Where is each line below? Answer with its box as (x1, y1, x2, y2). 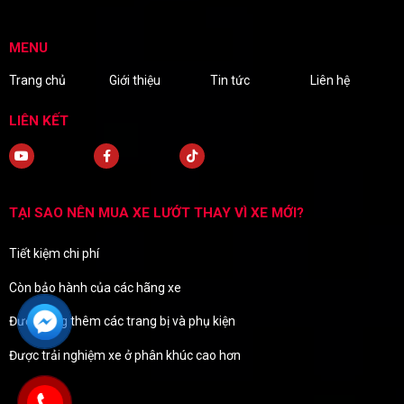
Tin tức (209, 72, 250, 87)
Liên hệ (310, 72, 351, 87)
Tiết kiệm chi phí (9, 246, 99, 262)
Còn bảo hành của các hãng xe (9, 280, 181, 295)
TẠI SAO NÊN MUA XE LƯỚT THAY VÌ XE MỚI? (9, 204, 304, 221)
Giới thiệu (109, 72, 161, 87)
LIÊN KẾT (9, 112, 69, 129)
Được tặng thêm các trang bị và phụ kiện (9, 314, 235, 329)
